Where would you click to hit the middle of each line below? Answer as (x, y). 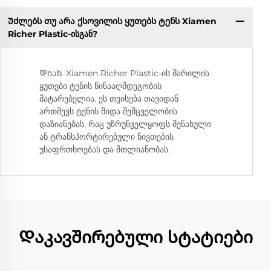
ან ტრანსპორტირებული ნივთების (106, 137)
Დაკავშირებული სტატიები (135, 237)
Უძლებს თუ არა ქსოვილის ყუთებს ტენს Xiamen (112, 21)
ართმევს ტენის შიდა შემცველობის (108, 112)
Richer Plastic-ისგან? (52, 34)
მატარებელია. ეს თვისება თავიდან (109, 99)
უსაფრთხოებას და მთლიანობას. (105, 150)
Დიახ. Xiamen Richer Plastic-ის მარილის (124, 73)
